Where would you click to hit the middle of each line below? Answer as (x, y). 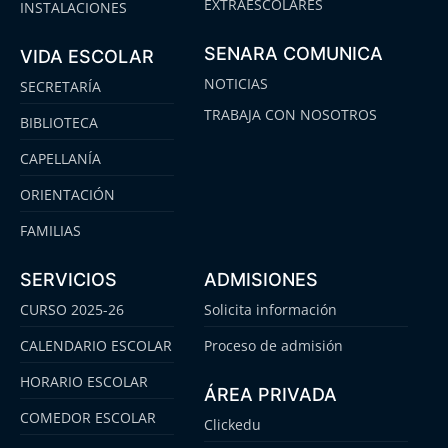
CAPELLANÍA (60, 158)
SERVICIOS (68, 279)
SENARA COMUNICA (293, 53)
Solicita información (270, 309)
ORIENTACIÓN (67, 194)
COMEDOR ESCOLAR (88, 417)
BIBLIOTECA (59, 122)
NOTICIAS (235, 83)
